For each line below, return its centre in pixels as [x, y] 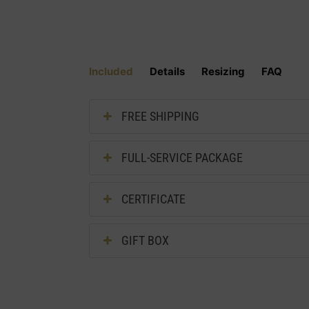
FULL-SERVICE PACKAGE [182, 157]
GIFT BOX [146, 240]
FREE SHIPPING [161, 116]
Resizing [223, 72]
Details [168, 72]
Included [111, 72]
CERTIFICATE [154, 199]
